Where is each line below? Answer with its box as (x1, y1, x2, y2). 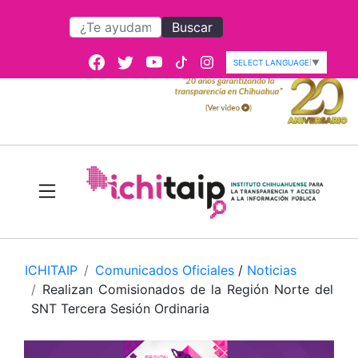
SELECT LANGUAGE (233, 58, 309, 67)
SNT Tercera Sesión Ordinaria (31, 300, 209, 317)
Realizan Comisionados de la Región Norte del (42, 281, 333, 298)
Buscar (172, 19, 213, 35)
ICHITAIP (25, 262, 78, 279)
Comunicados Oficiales (95, 262, 234, 279)
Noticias (247, 262, 296, 279)
